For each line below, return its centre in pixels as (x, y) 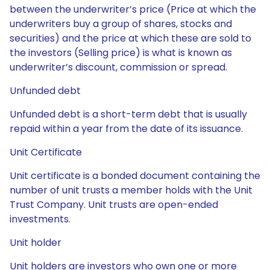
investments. (40, 219)
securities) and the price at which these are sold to (130, 38)
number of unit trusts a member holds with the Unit (131, 190)
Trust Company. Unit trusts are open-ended (114, 205)
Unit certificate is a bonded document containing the (135, 176)
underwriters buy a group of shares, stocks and (121, 24)
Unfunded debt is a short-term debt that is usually (128, 114)
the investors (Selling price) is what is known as (121, 53)
